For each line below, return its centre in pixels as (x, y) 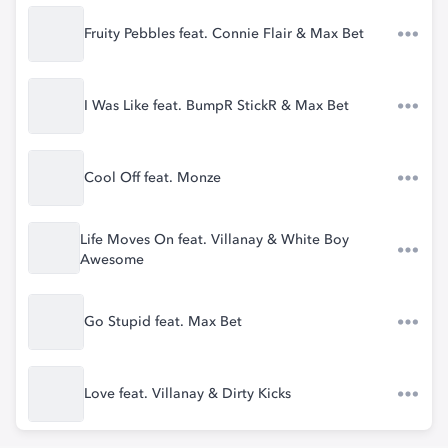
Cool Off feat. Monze (152, 178)
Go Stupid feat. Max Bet (163, 322)
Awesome (112, 260)
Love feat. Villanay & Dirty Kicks (187, 394)
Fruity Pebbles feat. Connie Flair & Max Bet (224, 34)
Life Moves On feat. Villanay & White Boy (215, 240)
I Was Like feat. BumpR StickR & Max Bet (216, 106)
